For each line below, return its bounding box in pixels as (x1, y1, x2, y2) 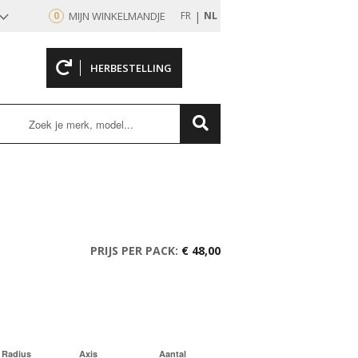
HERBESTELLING (89, 61, 172, 75)
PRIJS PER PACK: (90, 243, 178, 258)
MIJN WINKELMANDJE (69, 9, 165, 23)
